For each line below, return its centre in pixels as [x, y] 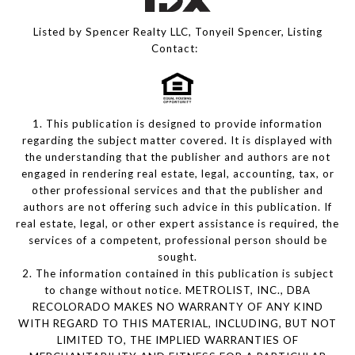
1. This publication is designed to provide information [177, 123]
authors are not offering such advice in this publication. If [177, 206]
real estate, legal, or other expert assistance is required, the [177, 223]
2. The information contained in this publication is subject [177, 273]
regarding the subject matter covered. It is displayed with [177, 140]
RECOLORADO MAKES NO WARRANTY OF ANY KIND [177, 306]
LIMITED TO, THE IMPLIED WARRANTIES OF [177, 340]
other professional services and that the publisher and [177, 190]
